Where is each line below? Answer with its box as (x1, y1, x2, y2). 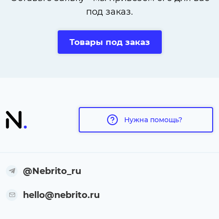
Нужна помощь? (124, 115, 183, 124)
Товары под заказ (69, 37, 150, 47)
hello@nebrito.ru (23, 190, 100, 201)
